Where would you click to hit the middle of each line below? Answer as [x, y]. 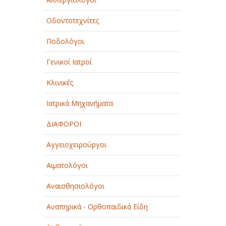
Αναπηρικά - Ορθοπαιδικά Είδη [97, 207]
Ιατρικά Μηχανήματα [80, 103]
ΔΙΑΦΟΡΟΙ [64, 124]
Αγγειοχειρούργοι [76, 145]
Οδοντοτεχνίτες [73, 20]
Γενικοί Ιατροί [69, 62]
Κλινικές [60, 82]
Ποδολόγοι [65, 41]
